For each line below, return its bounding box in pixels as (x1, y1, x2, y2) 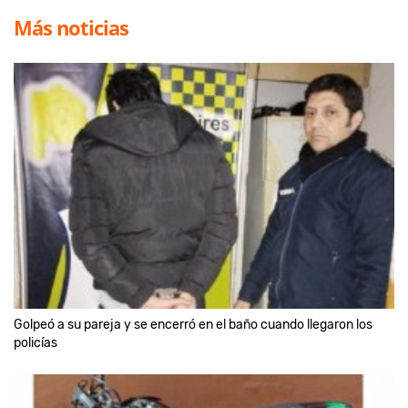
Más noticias (14, 13, 128, 41)
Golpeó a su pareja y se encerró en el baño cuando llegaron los (14, 317, 372, 332)
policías (14, 335, 57, 351)
